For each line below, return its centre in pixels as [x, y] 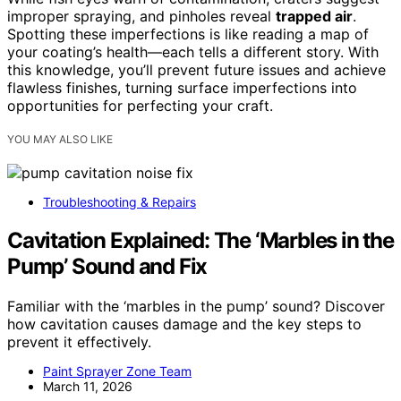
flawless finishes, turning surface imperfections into [182, 87]
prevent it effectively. [79, 341]
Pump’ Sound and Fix [107, 266]
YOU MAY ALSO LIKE [60, 139]
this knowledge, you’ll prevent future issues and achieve [196, 69]
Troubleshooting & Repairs [119, 201]
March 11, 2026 [88, 386]
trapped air [314, 16]
